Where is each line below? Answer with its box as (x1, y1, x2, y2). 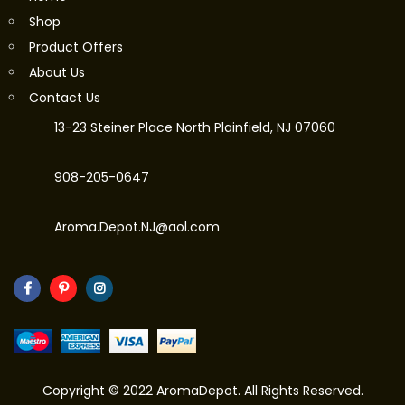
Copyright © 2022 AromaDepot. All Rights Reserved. (42, 381, 363, 400)
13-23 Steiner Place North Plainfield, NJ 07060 (54, 118, 335, 137)
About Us (29, 63, 85, 82)
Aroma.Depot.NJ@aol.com (54, 218, 220, 237)
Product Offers (29, 38, 123, 57)
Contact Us (29, 89, 100, 108)
